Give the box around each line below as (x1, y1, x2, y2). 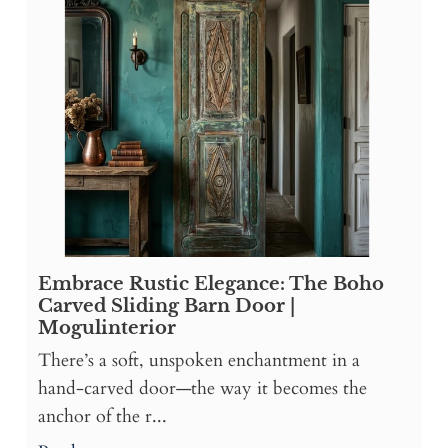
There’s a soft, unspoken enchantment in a (38, 348, 360, 374)
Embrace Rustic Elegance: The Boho (38, 273, 384, 296)
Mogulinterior (38, 317, 176, 340)
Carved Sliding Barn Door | (38, 295, 295, 318)
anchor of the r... (38, 404, 167, 430)
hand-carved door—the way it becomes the (38, 376, 367, 402)
